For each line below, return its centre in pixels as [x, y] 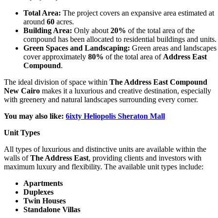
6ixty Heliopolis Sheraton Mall [115, 116]
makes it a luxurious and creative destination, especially [126, 91]
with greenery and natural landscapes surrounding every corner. [101, 100]
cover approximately [56, 57]
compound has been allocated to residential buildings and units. [120, 39]
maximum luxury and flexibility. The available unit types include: [104, 167]
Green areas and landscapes [173, 48]
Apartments [43, 183]
